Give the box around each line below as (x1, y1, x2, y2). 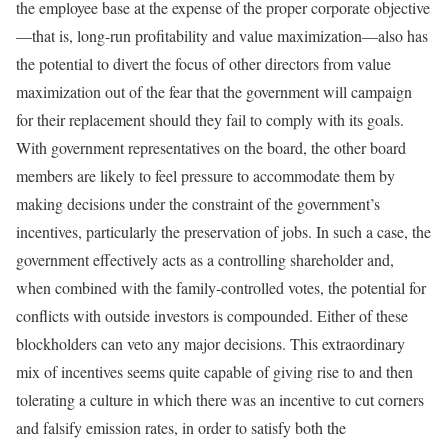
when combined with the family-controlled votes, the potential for (16, 277, 426, 298)
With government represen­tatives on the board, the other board (16, 137, 406, 158)
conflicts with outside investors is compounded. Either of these (16, 305, 408, 326)
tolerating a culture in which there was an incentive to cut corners (16, 389, 424, 410)
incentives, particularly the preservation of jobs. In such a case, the (16, 221, 431, 242)
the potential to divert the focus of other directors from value (16, 53, 391, 74)
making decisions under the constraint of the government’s (16, 193, 380, 214)
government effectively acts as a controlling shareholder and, (16, 249, 394, 270)
